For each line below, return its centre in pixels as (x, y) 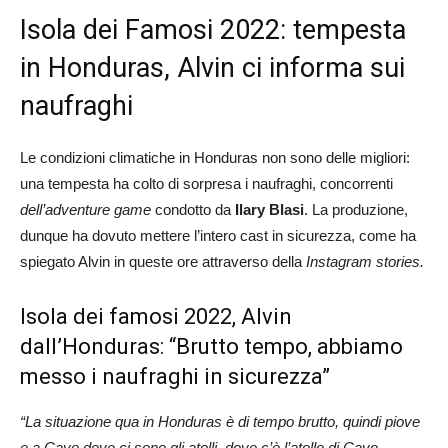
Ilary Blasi (269, 209)
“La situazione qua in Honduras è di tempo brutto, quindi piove (220, 421)
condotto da (193, 209)
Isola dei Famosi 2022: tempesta (213, 29)
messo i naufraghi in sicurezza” (175, 376)
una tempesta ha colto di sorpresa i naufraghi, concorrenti (206, 183)
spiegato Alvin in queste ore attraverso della (163, 261)
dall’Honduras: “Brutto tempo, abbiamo (211, 346)
